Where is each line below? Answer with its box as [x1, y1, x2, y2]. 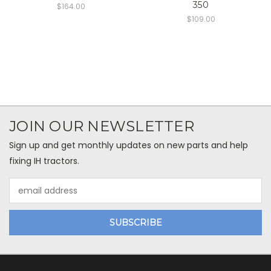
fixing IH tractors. [9, 155, 79, 168]
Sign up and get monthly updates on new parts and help [9, 139, 248, 152]
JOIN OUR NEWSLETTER [9, 117, 194, 135]
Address [9, 191, 42, 203]
